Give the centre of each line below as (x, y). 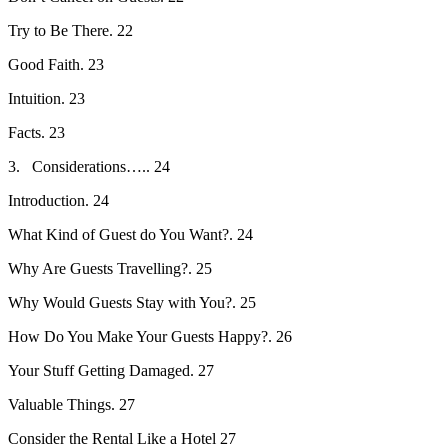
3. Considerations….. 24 (89, 166)
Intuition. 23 (46, 98)
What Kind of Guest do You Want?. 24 (130, 234)
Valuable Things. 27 (71, 404)
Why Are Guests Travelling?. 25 (110, 268)
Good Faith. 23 (56, 64)
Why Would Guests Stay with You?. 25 (132, 302)
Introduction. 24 (58, 200)
